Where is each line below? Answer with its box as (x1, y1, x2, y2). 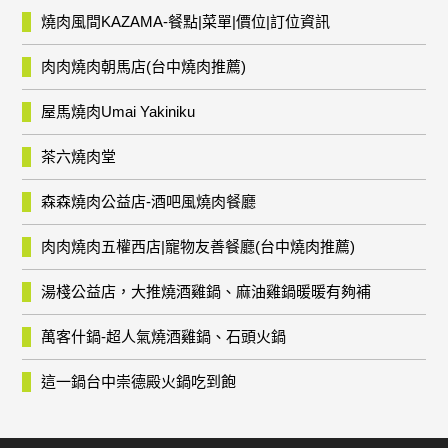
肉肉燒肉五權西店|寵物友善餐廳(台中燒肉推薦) (41, 238, 356, 255)
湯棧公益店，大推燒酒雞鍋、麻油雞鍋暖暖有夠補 (41, 283, 372, 300)
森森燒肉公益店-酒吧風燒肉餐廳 (41, 193, 257, 210)
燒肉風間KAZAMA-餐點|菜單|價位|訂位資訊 (41, 13, 331, 30)
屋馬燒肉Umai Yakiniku (41, 103, 196, 120)
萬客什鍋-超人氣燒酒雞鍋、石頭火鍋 (41, 328, 287, 345)
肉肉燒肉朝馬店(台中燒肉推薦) (41, 58, 247, 75)
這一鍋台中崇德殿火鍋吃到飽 (41, 373, 237, 390)
